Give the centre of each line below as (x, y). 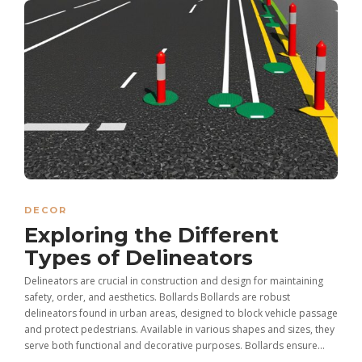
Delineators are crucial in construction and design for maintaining (174, 280)
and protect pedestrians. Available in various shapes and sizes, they (179, 329)
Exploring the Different (152, 235)
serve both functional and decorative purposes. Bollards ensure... (175, 345)
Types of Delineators (141, 257)
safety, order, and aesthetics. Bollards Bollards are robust (157, 297)
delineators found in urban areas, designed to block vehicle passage (181, 313)
